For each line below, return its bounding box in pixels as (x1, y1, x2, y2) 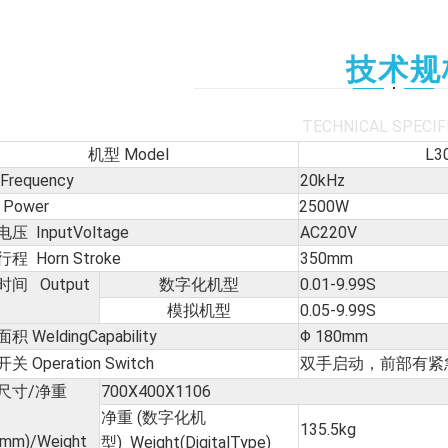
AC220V (300, 223, 357, 242)
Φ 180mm (300, 327, 368, 346)
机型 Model (88, 145, 173, 164)
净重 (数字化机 (101, 408, 206, 427)
